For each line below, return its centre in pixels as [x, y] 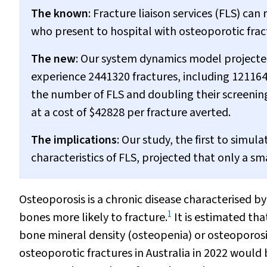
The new [53, 59]
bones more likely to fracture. [93, 218]
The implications [74, 140]
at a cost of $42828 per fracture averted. [131, 113]
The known [60, 14]
